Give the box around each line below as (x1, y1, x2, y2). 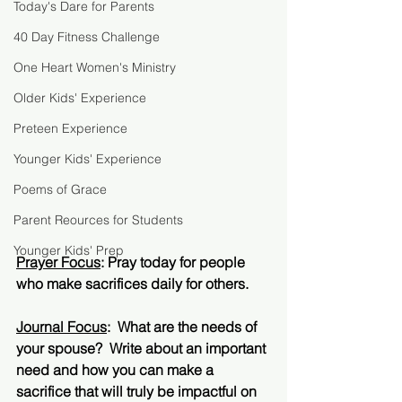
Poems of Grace (13, 181, 107, 197)
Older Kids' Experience (13, 90, 146, 106)
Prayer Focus (16, 253, 100, 271)
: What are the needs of (107, 318, 260, 336)
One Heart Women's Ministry (13, 59, 176, 75)
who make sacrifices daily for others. (16, 275, 256, 293)
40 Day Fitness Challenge (13, 29, 160, 45)
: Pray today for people (100, 253, 249, 271)
